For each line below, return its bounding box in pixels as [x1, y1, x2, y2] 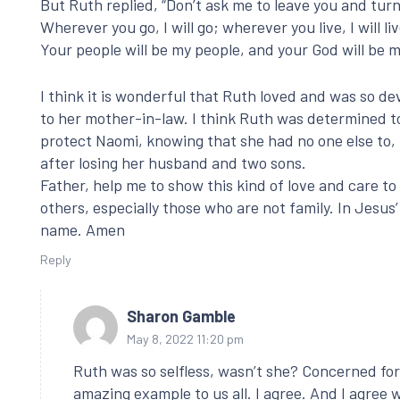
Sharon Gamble [127, 305, 236, 326]
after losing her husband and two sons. [40, 153, 306, 173]
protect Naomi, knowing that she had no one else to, [40, 130, 396, 151]
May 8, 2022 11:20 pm [127, 330, 244, 346]
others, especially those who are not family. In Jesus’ [40, 197, 398, 218]
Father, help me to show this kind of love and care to [40, 175, 396, 196]
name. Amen [40, 220, 125, 240]
